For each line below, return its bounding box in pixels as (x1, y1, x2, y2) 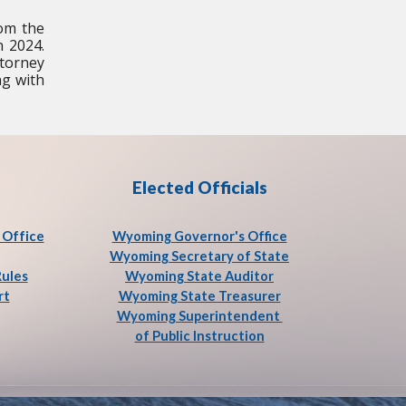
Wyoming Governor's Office (111, 228, 287, 244)
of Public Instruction (134, 328, 265, 343)
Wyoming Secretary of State (110, 248, 289, 264)
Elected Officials (131, 178, 267, 198)
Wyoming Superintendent (116, 308, 283, 324)
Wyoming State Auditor (125, 268, 274, 284)
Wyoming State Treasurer (118, 288, 281, 304)
